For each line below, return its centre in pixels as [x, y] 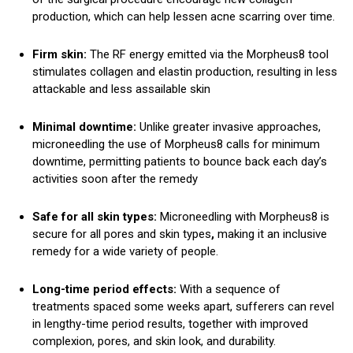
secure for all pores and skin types [122, 234]
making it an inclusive [271, 234]
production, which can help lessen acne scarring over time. [184, 17]
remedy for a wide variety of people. [125, 252]
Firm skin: [61, 55]
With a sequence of [229, 290]
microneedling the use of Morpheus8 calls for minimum [176, 145]
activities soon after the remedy [115, 179]
